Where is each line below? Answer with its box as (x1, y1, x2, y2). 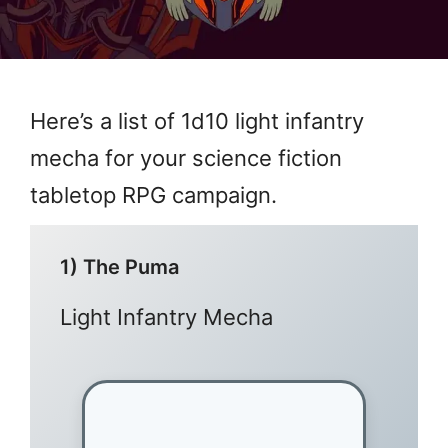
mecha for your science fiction (30, 144, 342, 171)
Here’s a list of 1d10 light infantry (30, 107, 364, 134)
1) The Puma (60, 254, 179, 279)
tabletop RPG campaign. (30, 181, 277, 208)
